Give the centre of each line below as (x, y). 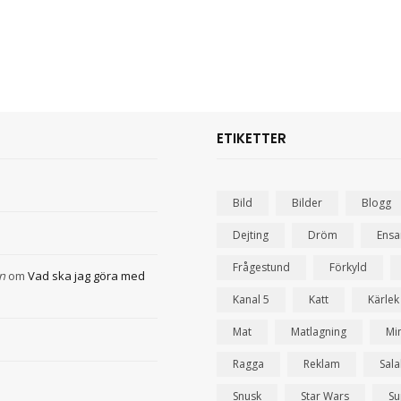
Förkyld (349, 268)
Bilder (307, 203)
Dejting (251, 235)
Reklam (322, 364)
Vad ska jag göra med (86, 276)
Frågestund (262, 268)
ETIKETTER (252, 139)
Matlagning (319, 332)
